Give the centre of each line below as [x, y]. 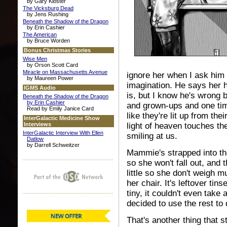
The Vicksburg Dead [48, 8]
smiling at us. [152, 136]
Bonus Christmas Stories [57, 50]
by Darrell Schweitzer [53, 145]
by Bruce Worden [48, 41]
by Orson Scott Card [52, 65]
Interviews [37, 124]
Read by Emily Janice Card [60, 108]
